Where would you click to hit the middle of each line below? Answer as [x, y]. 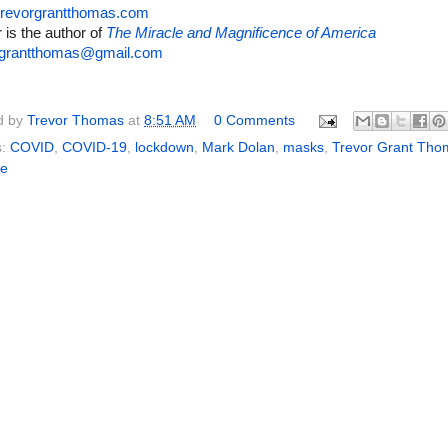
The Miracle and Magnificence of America [241, 33]
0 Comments [254, 120]
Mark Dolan [238, 148]
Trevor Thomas [75, 120]
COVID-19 [94, 148]
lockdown [164, 148]
